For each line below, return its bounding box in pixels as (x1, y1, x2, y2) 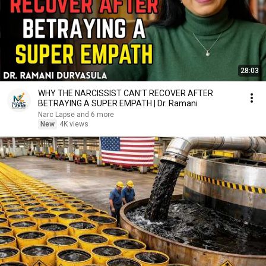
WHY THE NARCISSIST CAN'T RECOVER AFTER (38, 88, 213, 98)
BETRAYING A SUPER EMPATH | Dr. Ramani (38, 99, 198, 108)
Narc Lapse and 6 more (77, 110, 114, 119)
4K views (59, 120, 88, 128)
